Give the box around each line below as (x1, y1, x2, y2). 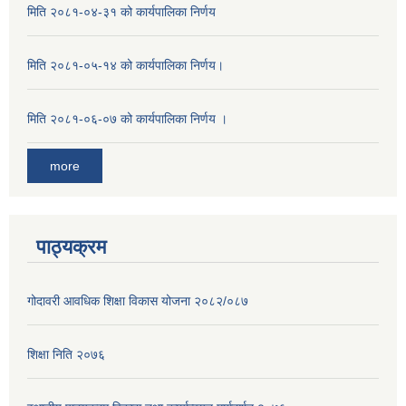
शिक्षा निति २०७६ (27, 347, 105, 362)
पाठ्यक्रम (36, 236, 106, 259)
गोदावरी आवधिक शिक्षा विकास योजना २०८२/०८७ (27, 294, 248, 309)
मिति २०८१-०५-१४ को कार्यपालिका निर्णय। (27, 58, 224, 73)
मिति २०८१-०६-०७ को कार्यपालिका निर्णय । (27, 111, 227, 127)
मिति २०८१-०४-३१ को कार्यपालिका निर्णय (27, 5, 216, 20)
